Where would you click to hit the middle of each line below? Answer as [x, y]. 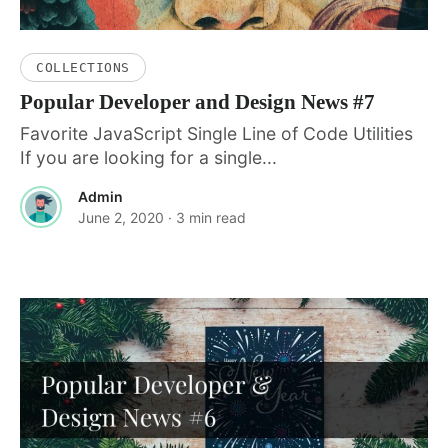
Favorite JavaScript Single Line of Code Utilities [216, 134]
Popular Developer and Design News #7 [197, 102]
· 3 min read [207, 218]
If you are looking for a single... [148, 158]
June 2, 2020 [121, 218]
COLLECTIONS [83, 67]
